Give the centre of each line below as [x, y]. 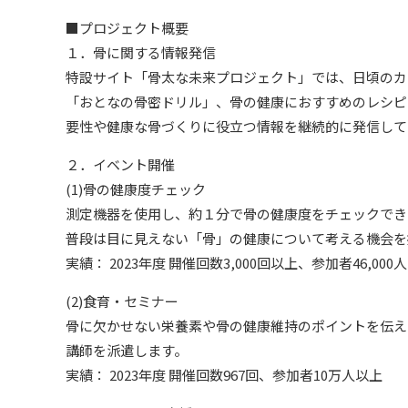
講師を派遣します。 [127, 350]
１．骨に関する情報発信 [141, 52]
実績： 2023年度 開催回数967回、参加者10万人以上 [224, 375]
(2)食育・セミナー [122, 301]
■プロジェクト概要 [127, 28]
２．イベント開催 [120, 164]
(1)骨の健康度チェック [136, 189]
